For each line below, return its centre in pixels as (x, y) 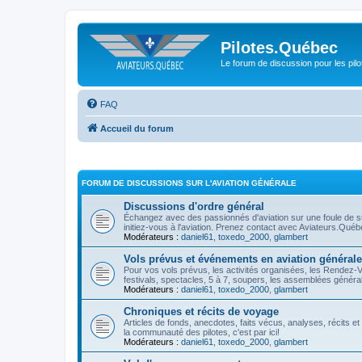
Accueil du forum (137, 128)
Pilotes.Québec (279, 48)
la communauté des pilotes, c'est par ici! (202, 332)
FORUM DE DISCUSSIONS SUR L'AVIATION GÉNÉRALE (189, 183)
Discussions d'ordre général (194, 206)
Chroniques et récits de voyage (201, 311)
